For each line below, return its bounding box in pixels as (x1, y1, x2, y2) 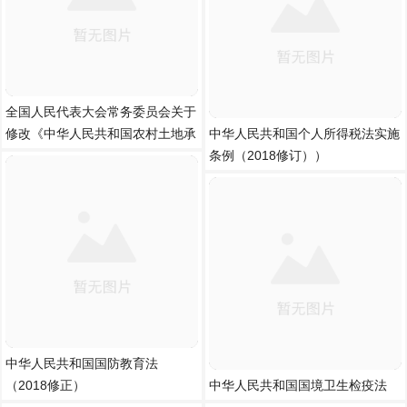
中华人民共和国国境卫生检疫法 (209, 378, 387, 392)
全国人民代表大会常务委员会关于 (5, 104, 196, 119)
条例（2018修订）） (209, 148, 327, 163)
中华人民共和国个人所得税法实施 (209, 126, 400, 141)
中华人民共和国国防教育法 (5, 356, 158, 371)
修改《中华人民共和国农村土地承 (5, 126, 196, 141)
